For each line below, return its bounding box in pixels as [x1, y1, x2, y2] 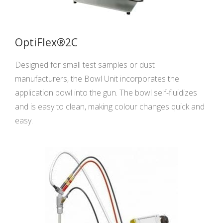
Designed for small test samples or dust [15, 59, 155, 70]
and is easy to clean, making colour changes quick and [15, 101, 205, 112]
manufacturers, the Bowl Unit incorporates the [15, 73, 179, 84]
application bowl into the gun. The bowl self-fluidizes [15, 87, 197, 98]
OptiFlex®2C [15, 35, 78, 49]
